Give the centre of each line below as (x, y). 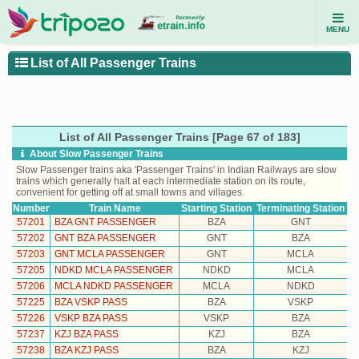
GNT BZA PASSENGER (105, 238)
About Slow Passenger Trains (96, 154)
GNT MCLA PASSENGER (110, 254)
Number (31, 208)
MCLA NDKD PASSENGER (114, 286)
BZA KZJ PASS (87, 350)
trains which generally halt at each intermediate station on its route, (161, 181)
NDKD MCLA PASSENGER (114, 270)
